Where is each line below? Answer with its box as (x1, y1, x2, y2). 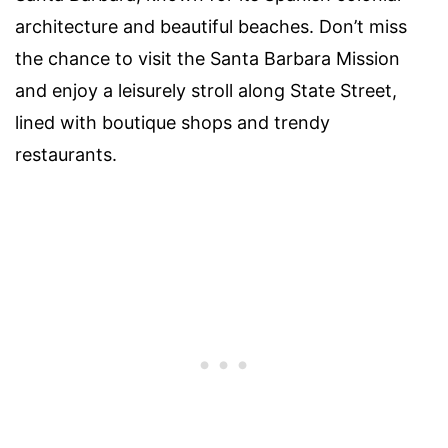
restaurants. (15, 144, 117, 166)
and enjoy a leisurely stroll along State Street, (15, 80, 397, 102)
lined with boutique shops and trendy (15, 112, 330, 134)
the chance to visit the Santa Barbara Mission (15, 48, 400, 70)
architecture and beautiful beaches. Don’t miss (15, 16, 407, 38)
